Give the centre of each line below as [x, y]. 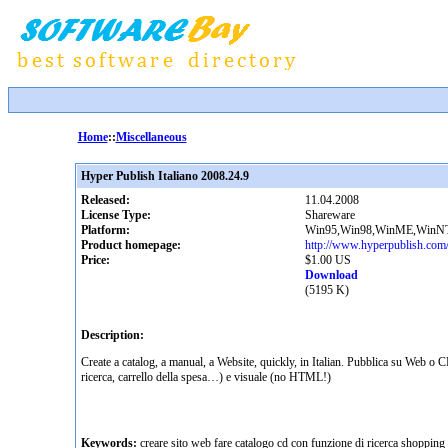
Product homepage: [130, 245]
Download [331, 275]
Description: [112, 335]
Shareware [329, 215]
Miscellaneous [151, 137]
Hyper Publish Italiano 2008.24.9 [164, 176]
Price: [95, 260]
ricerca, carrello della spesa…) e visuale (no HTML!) [205, 377]
